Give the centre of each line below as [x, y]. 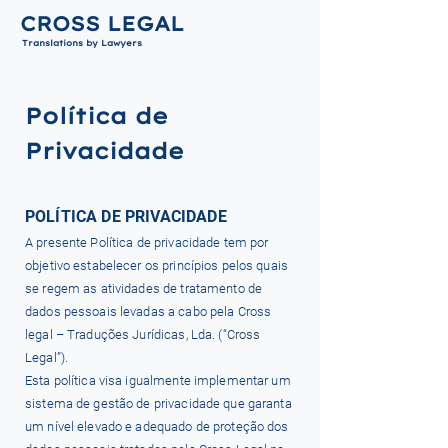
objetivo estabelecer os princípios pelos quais [156, 265]
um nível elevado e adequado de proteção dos [157, 426]
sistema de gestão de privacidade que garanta [158, 403]
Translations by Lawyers [82, 43]
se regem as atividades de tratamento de [144, 288]
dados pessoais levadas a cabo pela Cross [148, 311]
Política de [96, 116]
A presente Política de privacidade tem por [147, 242]
